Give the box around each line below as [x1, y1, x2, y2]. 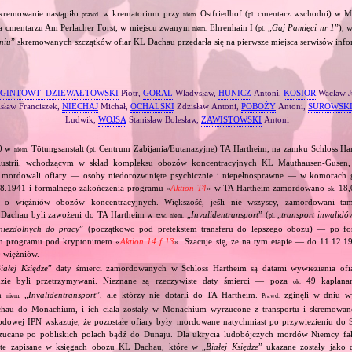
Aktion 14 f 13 [120, 236, 175, 246]
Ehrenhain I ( [207, 23, 259, 33]
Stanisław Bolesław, [126, 114, 201, 124]
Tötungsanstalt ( [27, 143, 90, 153]
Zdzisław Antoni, [174, 101, 241, 111]
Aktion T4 [170, 182, 207, 192]
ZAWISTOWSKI [200, 114, 262, 124]
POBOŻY [240, 101, 276, 111]
